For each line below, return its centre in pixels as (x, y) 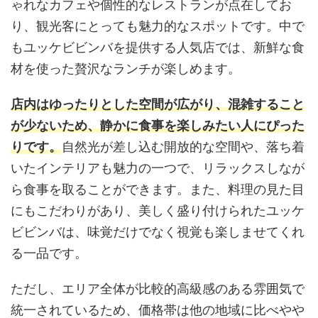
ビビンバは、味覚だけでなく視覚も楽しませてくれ (158, 231)
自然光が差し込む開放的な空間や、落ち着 (183, 146)
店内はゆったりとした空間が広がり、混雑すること (158, 104)
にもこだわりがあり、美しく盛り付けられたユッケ (158, 210)
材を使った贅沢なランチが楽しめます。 (126, 68)
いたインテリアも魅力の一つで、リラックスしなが (158, 168)
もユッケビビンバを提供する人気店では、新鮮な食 (158, 47)
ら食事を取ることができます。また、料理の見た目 (158, 189)
